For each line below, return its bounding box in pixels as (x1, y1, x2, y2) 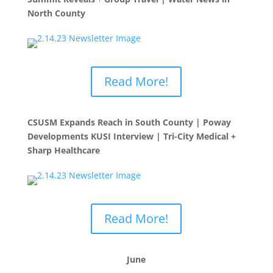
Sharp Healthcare (27, 144, 100, 156)
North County (27, 7, 85, 19)
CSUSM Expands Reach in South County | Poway (27, 116, 231, 128)
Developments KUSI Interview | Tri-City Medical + (27, 130, 236, 142)
